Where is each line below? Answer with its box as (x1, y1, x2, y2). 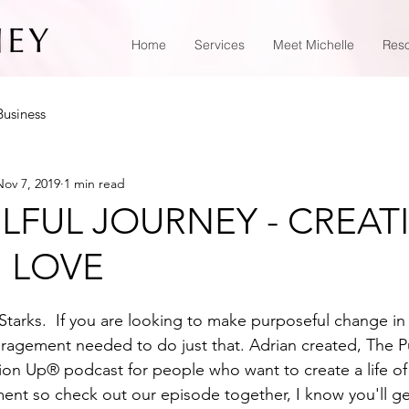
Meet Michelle (273, 37, 354, 53)
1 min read (64, 174, 125, 192)
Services (194, 37, 245, 53)
